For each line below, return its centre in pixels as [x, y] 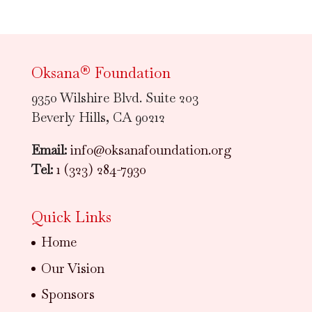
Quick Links [71, 217]
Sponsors [68, 295]
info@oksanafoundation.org [151, 150]
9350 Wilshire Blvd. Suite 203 [115, 98]
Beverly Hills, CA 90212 [98, 118]
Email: [49, 150]
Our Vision [72, 268]
